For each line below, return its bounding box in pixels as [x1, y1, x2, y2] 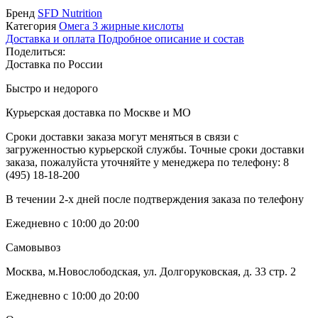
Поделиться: [6, 45, 65, 57]
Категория [6, 19, 56, 32]
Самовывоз [6, 241, 60, 253]
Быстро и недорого [6, 82, 98, 94]
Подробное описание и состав [98, 32, 244, 45]
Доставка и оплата [6, 32, 98, 45]
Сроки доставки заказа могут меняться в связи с [6, 130, 238, 143]
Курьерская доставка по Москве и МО [6, 106, 191, 119]
